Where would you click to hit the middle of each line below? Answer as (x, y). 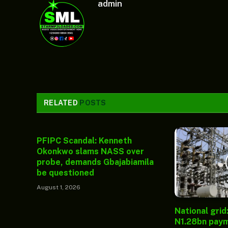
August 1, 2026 (59, 187)
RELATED (62, 103)
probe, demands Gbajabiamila (95, 162)
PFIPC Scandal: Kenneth (84, 140)
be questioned (65, 173)
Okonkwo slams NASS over (90, 151)
